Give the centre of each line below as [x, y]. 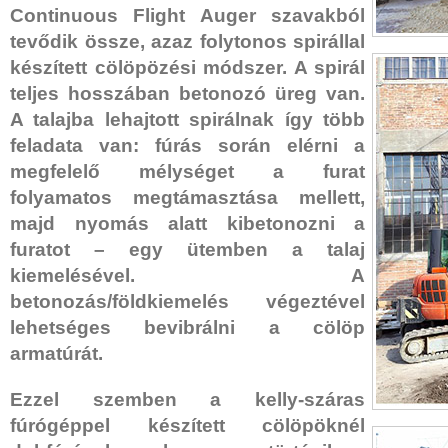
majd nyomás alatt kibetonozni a [187, 223]
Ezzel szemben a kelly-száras [187, 399]
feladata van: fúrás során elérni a [187, 145]
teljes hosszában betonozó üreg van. [187, 93]
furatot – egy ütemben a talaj [187, 249]
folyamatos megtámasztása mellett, [187, 197]
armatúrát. [56, 353]
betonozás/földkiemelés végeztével [187, 301]
